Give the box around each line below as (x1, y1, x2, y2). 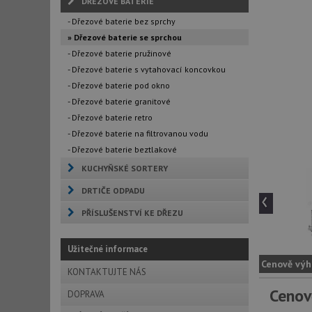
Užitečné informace (68, 243, 148, 255)
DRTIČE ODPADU (81, 185, 145, 196)
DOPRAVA (68, 288, 104, 300)
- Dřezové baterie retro (68, 112, 153, 123)
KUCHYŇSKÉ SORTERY (81, 163, 168, 173)
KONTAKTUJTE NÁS (68, 266, 146, 278)
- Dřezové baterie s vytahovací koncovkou (68, 64, 226, 75)
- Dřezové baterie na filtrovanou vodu (68, 128, 208, 139)
